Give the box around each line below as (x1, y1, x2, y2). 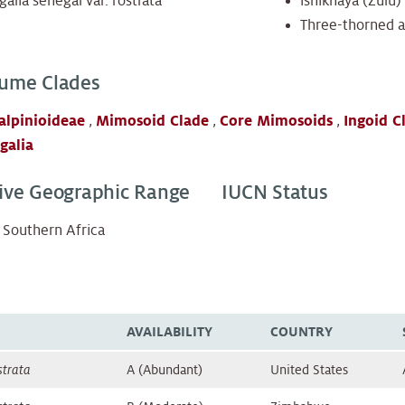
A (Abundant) (127, 363, 202, 378)
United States (270, 363, 348, 378)
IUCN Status (221, 182, 328, 204)
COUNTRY (270, 325, 333, 340)
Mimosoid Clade (96, 113, 209, 130)
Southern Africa (3, 222, 105, 240)
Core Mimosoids (220, 113, 333, 130)
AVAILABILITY (127, 325, 212, 340)
